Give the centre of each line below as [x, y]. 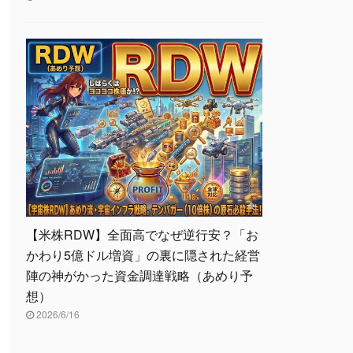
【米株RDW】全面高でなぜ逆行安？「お [142, 235]
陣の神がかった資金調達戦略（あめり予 [139, 276]
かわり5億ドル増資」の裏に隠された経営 [143, 255]
